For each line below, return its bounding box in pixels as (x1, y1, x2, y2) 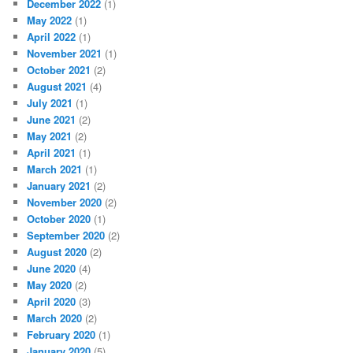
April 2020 (27, 293, 76, 309)
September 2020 (27, 227, 106, 243)
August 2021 (27, 78, 87, 94)
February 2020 (27, 326, 96, 342)
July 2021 (27, 95, 73, 110)
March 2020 (27, 310, 83, 325)
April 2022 (27, 28, 76, 44)
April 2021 (27, 144, 76, 160)
